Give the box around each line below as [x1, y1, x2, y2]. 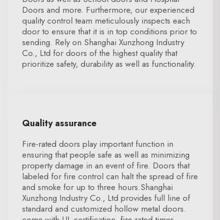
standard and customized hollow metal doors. [22, 203, 186, 215]
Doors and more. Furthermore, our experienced [22, 4, 194, 16]
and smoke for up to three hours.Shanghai [22, 181, 173, 193]
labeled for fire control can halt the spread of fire [22, 170, 198, 182]
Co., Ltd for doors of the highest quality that [22, 47, 177, 59]
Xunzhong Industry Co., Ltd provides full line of [22, 192, 190, 204]
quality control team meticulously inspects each [22, 15, 190, 27]
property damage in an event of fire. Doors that [22, 160, 190, 171]
